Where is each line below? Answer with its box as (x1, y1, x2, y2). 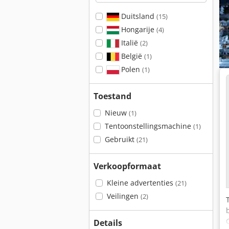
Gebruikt (104, 134, 136, 144)
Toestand (94, 90, 131, 102)
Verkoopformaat (94, 161, 161, 172)
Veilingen (106, 191, 141, 201)
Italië (119, 38, 140, 48)
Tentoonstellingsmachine (104, 121, 193, 131)
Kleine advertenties (106, 178, 175, 188)
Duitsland (119, 11, 156, 21)
